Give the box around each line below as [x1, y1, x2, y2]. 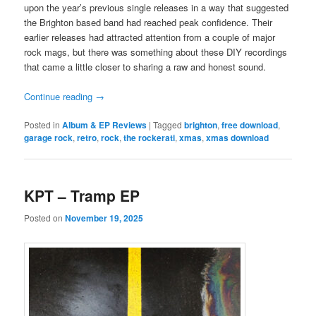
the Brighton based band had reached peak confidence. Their [24, 15, 273, 29]
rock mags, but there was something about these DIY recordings [24, 44, 288, 59]
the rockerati [123, 131, 176, 145]
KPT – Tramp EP [24, 185, 140, 207]
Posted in [24, 119, 61, 131]
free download [221, 119, 279, 132]
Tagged [153, 119, 183, 131]
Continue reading [24, 89, 96, 103]
